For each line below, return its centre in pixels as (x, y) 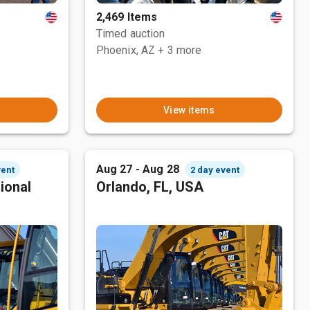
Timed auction (130, 34)
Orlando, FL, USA (149, 187)
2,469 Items (127, 17)
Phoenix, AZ (126, 50)
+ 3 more (180, 50)
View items (189, 110)
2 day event (215, 170)
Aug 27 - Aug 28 (137, 169)
